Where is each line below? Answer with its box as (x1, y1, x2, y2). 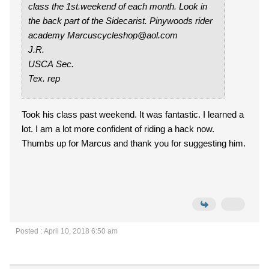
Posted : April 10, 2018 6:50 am (16, 227, 118, 235)
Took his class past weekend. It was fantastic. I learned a (22, 109, 244, 119)
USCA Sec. (28, 59, 74, 69)
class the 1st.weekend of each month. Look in (28, 1, 207, 11)
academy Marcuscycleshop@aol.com (67, 30, 178, 40)
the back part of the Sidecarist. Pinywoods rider (28, 16, 150, 26)
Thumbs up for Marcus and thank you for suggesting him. (22, 138, 246, 148)
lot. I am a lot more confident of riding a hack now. (22, 124, 214, 134)
